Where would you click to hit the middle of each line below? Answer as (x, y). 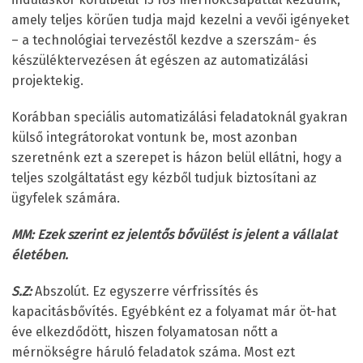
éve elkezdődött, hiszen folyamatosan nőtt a (145, 331)
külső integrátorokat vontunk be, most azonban (154, 137)
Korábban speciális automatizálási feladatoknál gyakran (179, 117)
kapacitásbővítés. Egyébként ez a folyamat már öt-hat (174, 311)
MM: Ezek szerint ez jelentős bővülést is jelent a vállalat (174, 234)
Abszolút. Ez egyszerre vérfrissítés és (145, 291)
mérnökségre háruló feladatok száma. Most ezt (153, 352)
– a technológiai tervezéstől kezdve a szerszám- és (164, 40)
